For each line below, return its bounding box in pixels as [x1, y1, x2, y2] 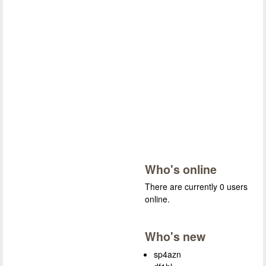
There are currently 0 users [145, 180, 248, 193]
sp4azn [154, 248, 181, 261]
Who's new [145, 228, 205, 245]
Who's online [145, 160, 217, 178]
